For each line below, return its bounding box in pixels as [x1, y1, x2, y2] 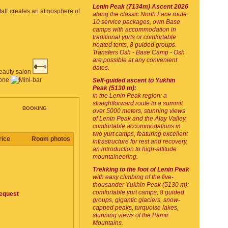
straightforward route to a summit [93, 100, 183, 107]
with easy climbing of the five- [93, 174, 174, 181]
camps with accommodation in [93, 26, 176, 33]
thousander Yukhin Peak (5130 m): [93, 181, 189, 188]
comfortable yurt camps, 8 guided [93, 189, 184, 196]
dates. [93, 64, 109, 71]
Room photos [31, 135, 70, 142]
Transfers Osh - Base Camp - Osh [93, 49, 185, 56]
